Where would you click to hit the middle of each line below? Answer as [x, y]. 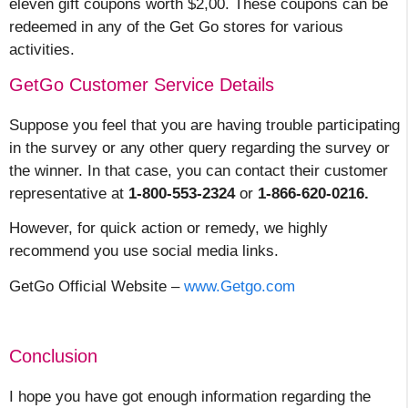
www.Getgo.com [240, 286]
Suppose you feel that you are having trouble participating [204, 125]
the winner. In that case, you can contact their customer [199, 170]
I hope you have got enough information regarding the [190, 397]
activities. [42, 50]
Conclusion [53, 357]
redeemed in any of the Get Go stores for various [176, 27]
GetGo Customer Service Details [142, 84]
